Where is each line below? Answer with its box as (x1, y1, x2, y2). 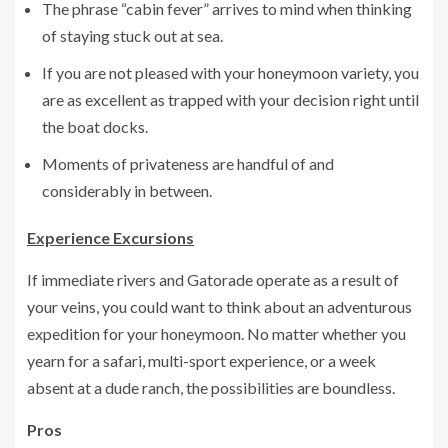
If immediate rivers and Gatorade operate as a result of (27, 269, 399, 289)
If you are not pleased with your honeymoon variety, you (42, 62, 419, 82)
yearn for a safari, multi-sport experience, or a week (27, 350, 376, 370)
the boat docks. (42, 116, 148, 136)
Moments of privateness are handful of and (42, 153, 334, 173)
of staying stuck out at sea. (42, 25, 223, 45)
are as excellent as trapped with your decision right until (42, 89, 419, 109)
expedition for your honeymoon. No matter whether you (27, 323, 406, 343)
